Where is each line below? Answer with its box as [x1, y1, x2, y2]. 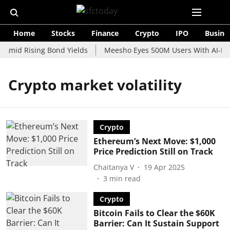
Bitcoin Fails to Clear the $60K [93, 207, 215, 219]
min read [109, 174, 141, 183]
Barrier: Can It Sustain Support [93, 218, 219, 229]
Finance [91, 28, 119, 38]
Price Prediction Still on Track [93, 146, 213, 157]
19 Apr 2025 [143, 162, 185, 172]
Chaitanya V [93, 162, 134, 172]
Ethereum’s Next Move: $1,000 [93, 136, 216, 147]
